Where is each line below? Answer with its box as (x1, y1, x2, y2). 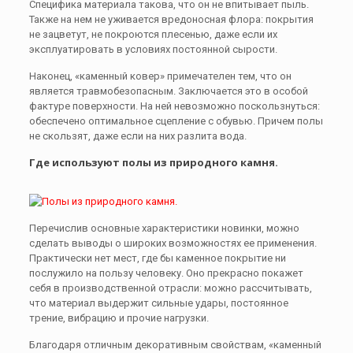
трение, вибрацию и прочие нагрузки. (28, 312, 209, 324)
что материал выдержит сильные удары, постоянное (28, 297, 288, 309)
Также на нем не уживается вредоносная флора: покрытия (28, 13, 314, 25)
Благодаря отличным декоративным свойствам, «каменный (28, 339, 321, 351)
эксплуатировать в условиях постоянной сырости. (28, 43, 277, 55)
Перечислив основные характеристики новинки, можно (28, 222, 299, 234)
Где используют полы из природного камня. (28, 155, 278, 169)
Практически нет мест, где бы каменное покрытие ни (28, 252, 286, 264)
